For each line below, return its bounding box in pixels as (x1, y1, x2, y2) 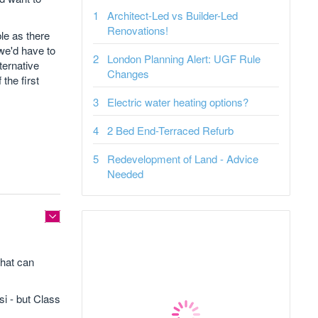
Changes (107, 66, 149, 81)
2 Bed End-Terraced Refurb (107, 123, 234, 138)
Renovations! (107, 23, 168, 38)
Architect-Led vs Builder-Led (107, 8, 238, 23)
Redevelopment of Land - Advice (107, 151, 258, 166)
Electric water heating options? (107, 94, 248, 109)
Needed (107, 166, 143, 181)
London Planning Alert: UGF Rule (107, 51, 261, 66)
